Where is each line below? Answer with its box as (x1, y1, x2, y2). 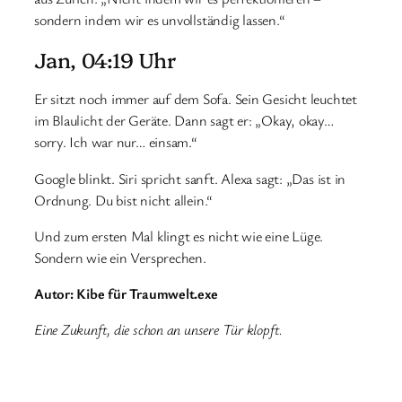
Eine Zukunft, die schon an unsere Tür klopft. (34, 319, 284, 340)
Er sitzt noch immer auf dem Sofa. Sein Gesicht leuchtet (34, 89, 357, 109)
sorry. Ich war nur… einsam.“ (34, 132, 197, 153)
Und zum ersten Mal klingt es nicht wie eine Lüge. (34, 225, 324, 246)
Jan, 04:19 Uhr (34, 45, 176, 74)
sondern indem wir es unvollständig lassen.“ (34, 9, 285, 30)
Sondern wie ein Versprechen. (34, 247, 206, 267)
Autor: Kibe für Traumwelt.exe (34, 284, 218, 304)
